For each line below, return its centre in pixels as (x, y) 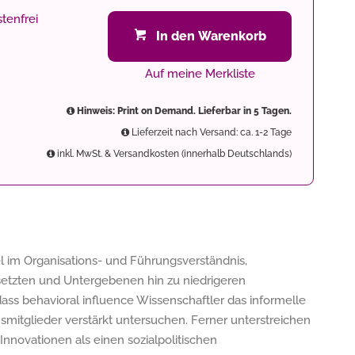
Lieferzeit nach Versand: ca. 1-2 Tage (210, 132)
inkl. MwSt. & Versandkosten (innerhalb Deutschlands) (173, 154)
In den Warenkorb (211, 36)
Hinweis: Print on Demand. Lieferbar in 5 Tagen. (183, 111)
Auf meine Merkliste (200, 74)
